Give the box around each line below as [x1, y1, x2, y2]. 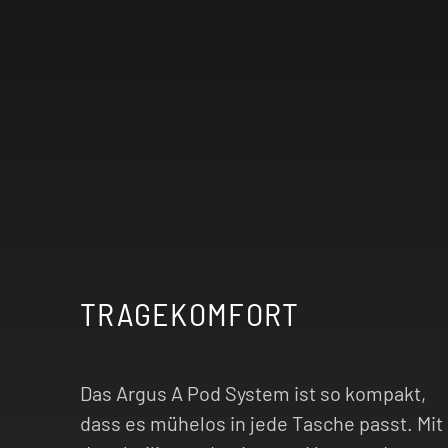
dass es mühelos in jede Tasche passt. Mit [80, 411, 443, 436]
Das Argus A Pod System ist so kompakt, [80, 381, 426, 406]
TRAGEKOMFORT [80, 294, 300, 333]
